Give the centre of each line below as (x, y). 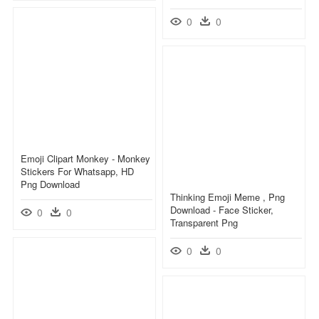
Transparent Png (204, 222)
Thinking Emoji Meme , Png (228, 197)
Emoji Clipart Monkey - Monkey (85, 158)
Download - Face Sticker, (222, 209)
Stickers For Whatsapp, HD (77, 171)
